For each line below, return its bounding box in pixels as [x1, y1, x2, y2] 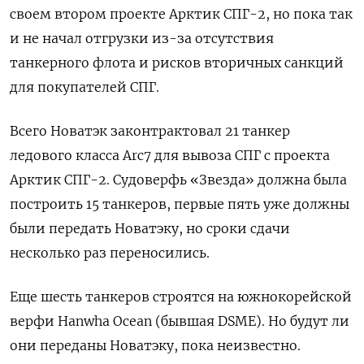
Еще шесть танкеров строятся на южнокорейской [10, 288, 352, 305]
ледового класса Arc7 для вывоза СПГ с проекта [10, 147, 330, 164]
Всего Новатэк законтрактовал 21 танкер [10, 123, 290, 140]
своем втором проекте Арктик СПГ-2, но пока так [10, 6, 353, 23]
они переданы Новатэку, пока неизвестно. [10, 337, 301, 354]
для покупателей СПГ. [10, 79, 159, 96]
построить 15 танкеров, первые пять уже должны [10, 196, 349, 213]
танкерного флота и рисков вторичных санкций [10, 54, 344, 71]
